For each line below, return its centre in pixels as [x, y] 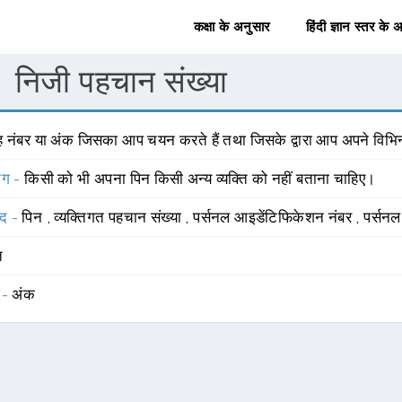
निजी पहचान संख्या [122, 81]
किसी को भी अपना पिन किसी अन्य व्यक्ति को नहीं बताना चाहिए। [200, 179]
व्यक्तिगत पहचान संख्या [120, 217]
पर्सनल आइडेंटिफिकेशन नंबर [275, 217]
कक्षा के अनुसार [232, 27]
